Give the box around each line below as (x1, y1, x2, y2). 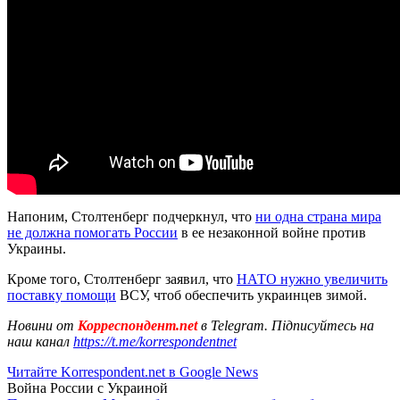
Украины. (7, 240, 66, 256)
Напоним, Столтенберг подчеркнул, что (7, 208, 255, 224)
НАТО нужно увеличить (237, 271, 387, 287)
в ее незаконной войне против (178, 224, 366, 240)
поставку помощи (7, 287, 116, 303)
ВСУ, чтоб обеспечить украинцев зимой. (116, 287, 367, 303)
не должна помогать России (7, 224, 178, 240)
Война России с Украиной (7, 379, 168, 396)
